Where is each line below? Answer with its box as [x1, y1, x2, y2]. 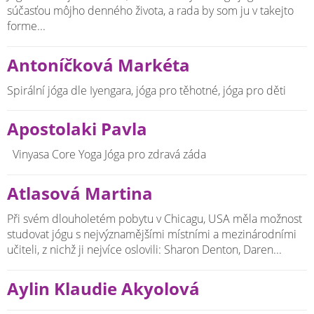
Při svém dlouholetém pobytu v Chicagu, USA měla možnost [7, 210, 302, 226]
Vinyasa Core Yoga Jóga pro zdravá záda [7, 146, 212, 163]
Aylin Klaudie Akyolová [7, 277, 200, 300]
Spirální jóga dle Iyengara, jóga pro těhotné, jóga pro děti [7, 82, 286, 98]
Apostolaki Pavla [7, 118, 147, 141]
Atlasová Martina [7, 182, 153, 205]
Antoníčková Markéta [7, 53, 190, 76]
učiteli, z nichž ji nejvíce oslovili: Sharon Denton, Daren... [7, 241, 282, 257]
